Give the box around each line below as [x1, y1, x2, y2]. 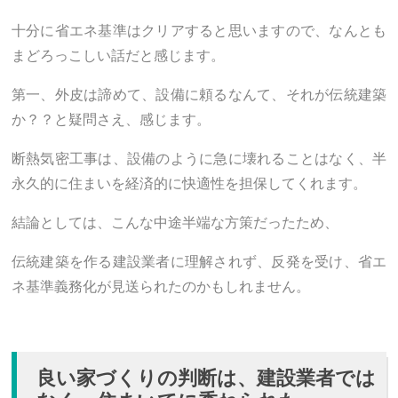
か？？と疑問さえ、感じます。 [12, 108, 211, 130]
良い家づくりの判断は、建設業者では [36, 362, 377, 392]
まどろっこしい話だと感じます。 [12, 44, 225, 66]
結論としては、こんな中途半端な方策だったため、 [12, 211, 338, 233]
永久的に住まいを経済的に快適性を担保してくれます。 [12, 172, 367, 194]
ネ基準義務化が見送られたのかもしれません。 [12, 275, 310, 297]
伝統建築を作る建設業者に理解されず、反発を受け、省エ [12, 251, 386, 272]
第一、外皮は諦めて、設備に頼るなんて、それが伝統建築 [12, 84, 386, 105]
